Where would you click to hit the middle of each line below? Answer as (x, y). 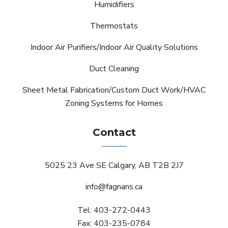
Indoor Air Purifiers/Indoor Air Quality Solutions (114, 47)
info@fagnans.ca (114, 187)
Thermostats (114, 26)
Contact (114, 132)
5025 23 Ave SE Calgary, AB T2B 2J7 (114, 165)
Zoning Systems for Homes (114, 103)
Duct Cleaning (114, 68)
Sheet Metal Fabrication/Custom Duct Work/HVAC (114, 90)
